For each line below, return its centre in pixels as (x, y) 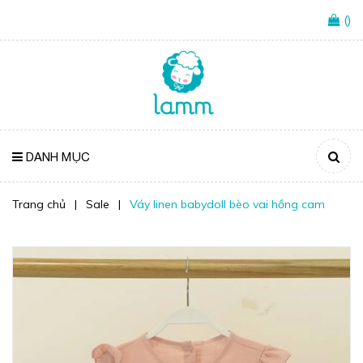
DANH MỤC (56, 157)
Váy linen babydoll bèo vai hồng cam (227, 204)
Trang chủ (39, 204)
